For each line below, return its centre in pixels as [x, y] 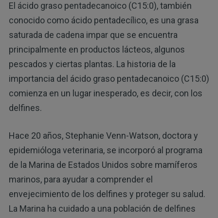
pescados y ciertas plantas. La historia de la [92, 64]
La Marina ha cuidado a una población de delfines [102, 209]
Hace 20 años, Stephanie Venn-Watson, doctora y [103, 136]
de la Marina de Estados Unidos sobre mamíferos [103, 165]
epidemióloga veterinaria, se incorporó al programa [105, 150]
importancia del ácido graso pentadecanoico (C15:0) [109, 79]
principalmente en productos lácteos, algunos [97, 50]
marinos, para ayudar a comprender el [81, 180]
